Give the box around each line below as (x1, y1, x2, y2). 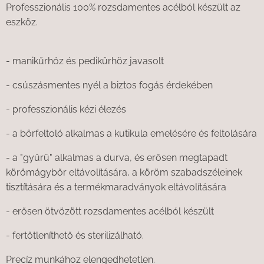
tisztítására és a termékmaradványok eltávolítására (6, 181, 226, 193)
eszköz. (6, 16, 38, 28)
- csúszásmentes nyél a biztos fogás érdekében (6, 80, 213, 91)
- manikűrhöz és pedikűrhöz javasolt (6, 55, 164, 67)
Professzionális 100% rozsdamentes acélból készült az (6, 2, 240, 14)
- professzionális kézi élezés (6, 104, 126, 115)
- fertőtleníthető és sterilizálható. (6, 230, 144, 242)
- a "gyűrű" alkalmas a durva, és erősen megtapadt (6, 152, 227, 164)
